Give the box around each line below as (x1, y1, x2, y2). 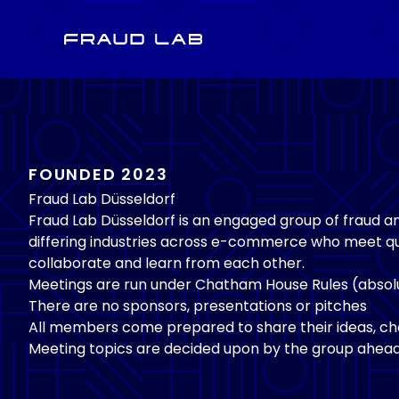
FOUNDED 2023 (28, 167, 168, 184)
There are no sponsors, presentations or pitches (28, 296, 367, 316)
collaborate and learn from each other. (28, 253, 305, 273)
